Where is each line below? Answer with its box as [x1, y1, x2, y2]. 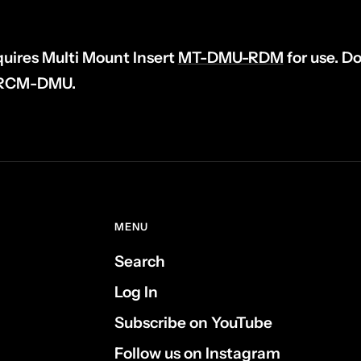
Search [114, 251, 165, 271]
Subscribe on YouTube [114, 313, 272, 332]
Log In [114, 282, 158, 301]
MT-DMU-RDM [177, 48, 284, 67]
